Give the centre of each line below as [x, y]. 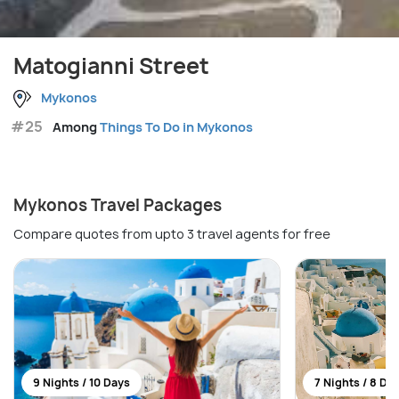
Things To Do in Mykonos [176, 126]
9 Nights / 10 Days [81, 382]
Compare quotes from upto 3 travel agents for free [172, 233]
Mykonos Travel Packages [118, 205]
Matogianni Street [111, 65]
